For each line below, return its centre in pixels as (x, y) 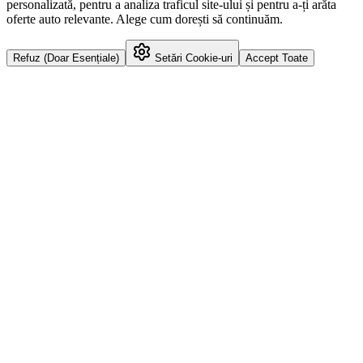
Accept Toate (277, 58)
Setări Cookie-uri (192, 58)
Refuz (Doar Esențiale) (66, 58)
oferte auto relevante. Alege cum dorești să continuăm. (145, 19)
